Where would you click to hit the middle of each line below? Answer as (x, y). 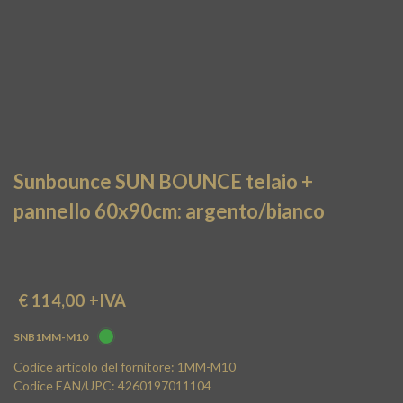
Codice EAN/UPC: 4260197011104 (112, 385)
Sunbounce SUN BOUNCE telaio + (163, 181)
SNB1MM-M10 (51, 337)
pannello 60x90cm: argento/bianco (169, 211)
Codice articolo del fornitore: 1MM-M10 (125, 367)
